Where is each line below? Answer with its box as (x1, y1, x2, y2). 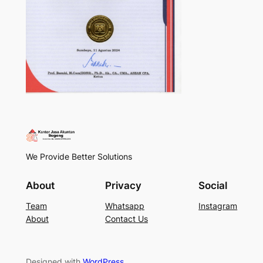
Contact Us (105, 214, 148, 224)
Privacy (105, 180, 141, 192)
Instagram (198, 201, 238, 211)
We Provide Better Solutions (25, 151, 132, 162)
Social (198, 180, 228, 192)
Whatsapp (105, 201, 144, 211)
